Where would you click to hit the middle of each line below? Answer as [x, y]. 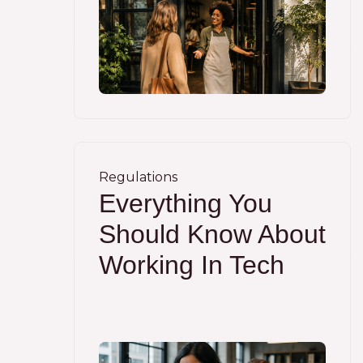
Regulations [138, 177]
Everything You [186, 203]
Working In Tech [192, 265]
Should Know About [212, 234]
